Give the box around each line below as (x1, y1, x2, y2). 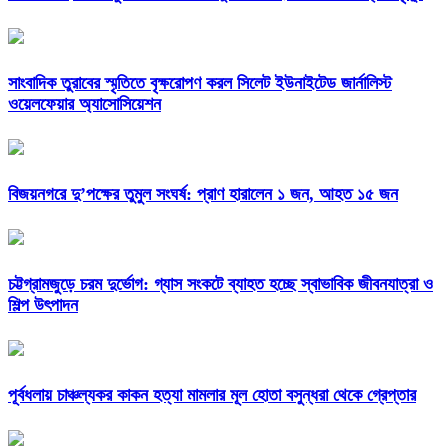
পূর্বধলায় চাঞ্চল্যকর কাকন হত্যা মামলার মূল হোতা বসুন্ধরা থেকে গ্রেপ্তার (8, 384, 416, 405)
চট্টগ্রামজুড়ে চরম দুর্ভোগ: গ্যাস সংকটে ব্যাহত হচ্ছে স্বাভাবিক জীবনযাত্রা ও (8, 273, 433, 294)
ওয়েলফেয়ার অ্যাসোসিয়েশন (8, 94, 161, 115)
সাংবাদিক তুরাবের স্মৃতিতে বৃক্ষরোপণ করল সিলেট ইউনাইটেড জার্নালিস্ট (8, 73, 392, 94)
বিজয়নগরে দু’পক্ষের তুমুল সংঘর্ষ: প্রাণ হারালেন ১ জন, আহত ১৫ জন (8, 184, 398, 205)
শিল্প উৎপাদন (8, 294, 78, 315)
